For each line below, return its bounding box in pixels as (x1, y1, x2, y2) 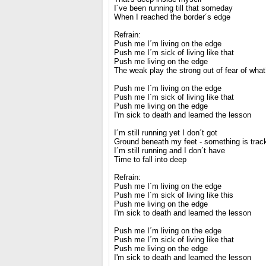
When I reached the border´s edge (113, 12, 230, 21)
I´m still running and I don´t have (113, 146, 225, 155)
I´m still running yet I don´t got (113, 128, 217, 137)
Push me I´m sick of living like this (113, 191, 233, 199)
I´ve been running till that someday (113, 4, 233, 12)
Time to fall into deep (113, 155, 186, 164)
